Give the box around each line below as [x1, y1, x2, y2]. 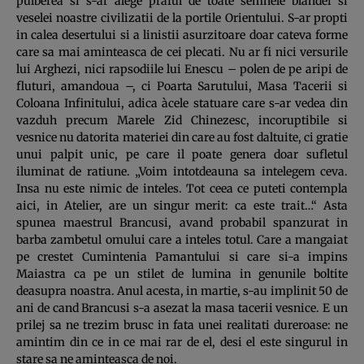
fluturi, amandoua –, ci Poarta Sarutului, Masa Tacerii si [16, 78, 348, 93]
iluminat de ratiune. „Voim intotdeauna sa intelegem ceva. [16, 163, 348, 179]
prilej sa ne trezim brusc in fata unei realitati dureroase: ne [16, 317, 348, 332]
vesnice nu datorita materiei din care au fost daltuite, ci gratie [16, 129, 348, 145]
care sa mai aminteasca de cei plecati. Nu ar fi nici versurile [16, 44, 348, 59]
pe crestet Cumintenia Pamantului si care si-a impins [16, 249, 348, 264]
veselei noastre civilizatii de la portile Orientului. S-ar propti [16, 10, 348, 25]
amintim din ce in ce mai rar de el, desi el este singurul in [16, 334, 348, 349]
